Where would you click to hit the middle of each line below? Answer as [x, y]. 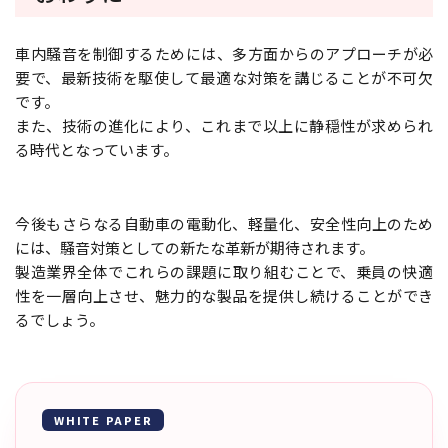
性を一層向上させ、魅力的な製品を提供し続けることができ [224, 295]
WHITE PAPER [103, 419]
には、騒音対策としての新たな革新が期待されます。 [194, 247]
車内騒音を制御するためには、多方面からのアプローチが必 [224, 53]
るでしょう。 [59, 319]
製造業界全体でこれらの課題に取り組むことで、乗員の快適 [224, 271]
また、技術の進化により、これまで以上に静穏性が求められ [224, 125]
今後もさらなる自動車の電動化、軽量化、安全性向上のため [224, 223]
